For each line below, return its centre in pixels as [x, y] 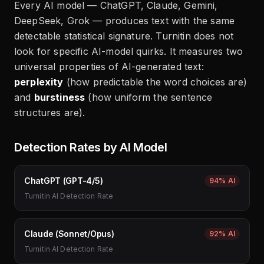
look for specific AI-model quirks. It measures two [129, 52]
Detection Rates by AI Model [91, 148]
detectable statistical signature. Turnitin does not [124, 36]
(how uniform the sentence [149, 98]
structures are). [50, 113]
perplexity [39, 82]
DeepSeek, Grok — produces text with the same [125, 21]
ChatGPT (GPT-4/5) [64, 181]
